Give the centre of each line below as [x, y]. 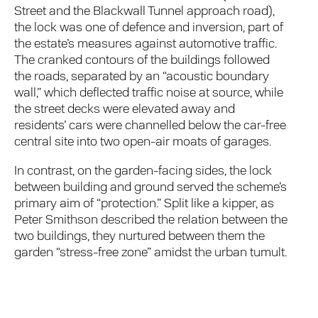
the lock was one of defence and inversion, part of [149, 28]
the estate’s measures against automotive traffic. [146, 45]
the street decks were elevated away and [125, 110]
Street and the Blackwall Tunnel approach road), [145, 12]
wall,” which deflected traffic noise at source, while [149, 94]
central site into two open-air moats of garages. [143, 143]
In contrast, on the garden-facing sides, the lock [143, 172]
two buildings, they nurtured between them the [140, 237]
